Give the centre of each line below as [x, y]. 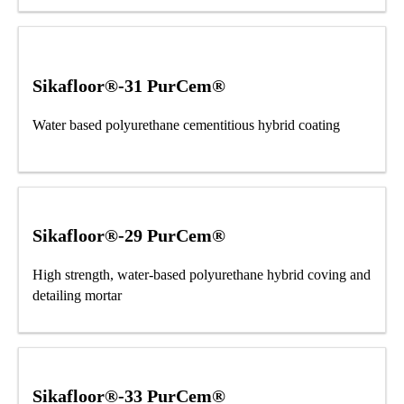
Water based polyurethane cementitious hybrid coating [186, 124]
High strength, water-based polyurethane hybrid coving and [202, 275]
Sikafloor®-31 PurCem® [129, 85]
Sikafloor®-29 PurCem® [129, 236]
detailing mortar [77, 296]
